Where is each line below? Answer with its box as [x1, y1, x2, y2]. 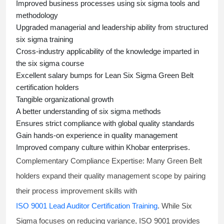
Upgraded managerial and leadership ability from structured [16, 23, 208, 32]
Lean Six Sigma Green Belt [105, 71, 193, 80]
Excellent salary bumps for [16, 71, 105, 80]
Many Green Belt [146, 156, 202, 165]
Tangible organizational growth [16, 95, 113, 104]
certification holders [16, 83, 79, 92]
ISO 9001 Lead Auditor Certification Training [16, 201, 157, 210]
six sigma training [16, 35, 73, 44]
